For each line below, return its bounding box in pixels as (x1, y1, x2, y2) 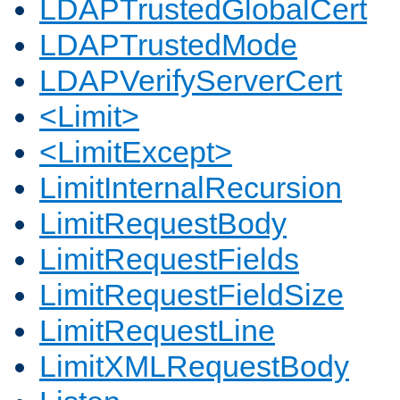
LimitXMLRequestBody (39, 349, 349, 384)
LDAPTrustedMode (39, 28, 297, 62)
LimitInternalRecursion (39, 171, 342, 205)
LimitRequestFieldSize (39, 278, 344, 312)
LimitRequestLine (39, 313, 275, 348)
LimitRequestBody (39, 206, 287, 241)
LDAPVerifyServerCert (39, 63, 342, 98)
